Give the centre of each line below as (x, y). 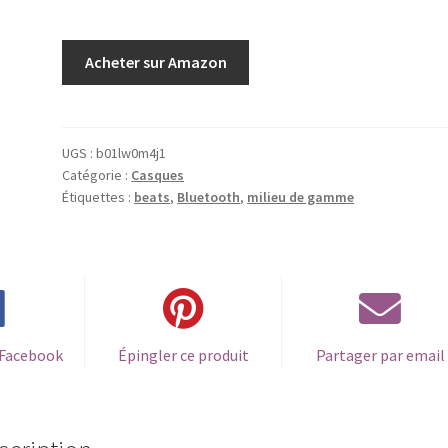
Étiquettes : (98, 196)
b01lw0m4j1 (131, 152)
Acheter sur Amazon (155, 61)
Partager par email (380, 354)
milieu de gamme (301, 196)
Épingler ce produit (183, 354)
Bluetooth (209, 196)
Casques (158, 174)
